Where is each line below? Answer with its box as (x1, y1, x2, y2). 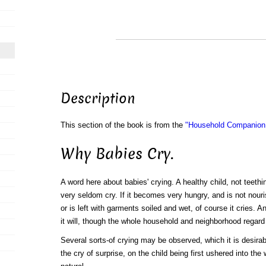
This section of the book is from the (60, 121, 185, 130)
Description (60, 89, 135, 109)
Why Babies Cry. (60, 143, 173, 164)
